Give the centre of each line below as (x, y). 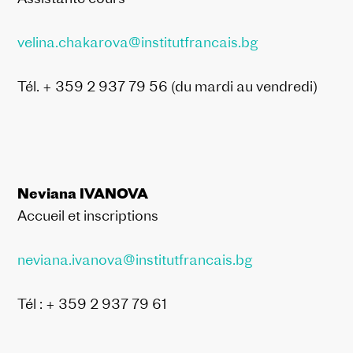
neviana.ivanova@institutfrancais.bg (135, 259)
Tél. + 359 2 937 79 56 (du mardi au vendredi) (168, 86)
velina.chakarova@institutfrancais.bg (138, 42)
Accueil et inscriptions (88, 215)
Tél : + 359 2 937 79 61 (93, 303)
